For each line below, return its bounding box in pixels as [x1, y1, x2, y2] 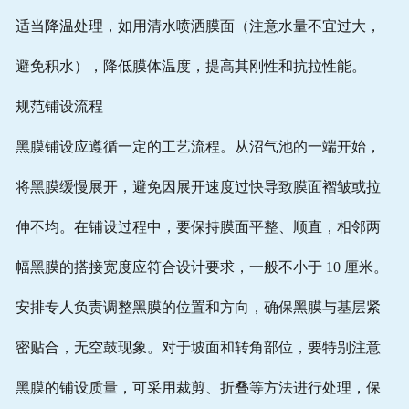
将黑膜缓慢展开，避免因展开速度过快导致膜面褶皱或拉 [15, 179, 381, 195]
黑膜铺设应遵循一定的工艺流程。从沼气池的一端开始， [15, 139, 381, 155]
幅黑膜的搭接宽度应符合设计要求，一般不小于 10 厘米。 [15, 259, 388, 276]
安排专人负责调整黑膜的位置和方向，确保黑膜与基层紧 [15, 299, 381, 316]
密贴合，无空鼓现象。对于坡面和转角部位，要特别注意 [15, 340, 381, 356]
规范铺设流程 [15, 99, 103, 115]
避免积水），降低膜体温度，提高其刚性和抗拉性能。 [15, 58, 366, 75]
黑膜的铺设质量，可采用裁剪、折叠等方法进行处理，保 [15, 380, 381, 396]
